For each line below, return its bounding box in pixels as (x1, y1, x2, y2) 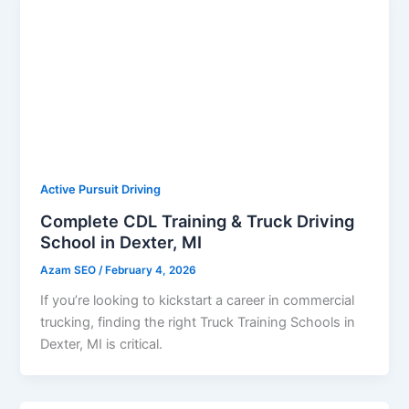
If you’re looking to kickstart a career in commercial (40, 291, 355, 309)
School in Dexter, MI (40, 231, 203, 252)
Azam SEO (40, 263, 100, 277)
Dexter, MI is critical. (40, 335, 163, 352)
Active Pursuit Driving (40, 183, 162, 197)
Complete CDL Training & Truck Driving (40, 210, 355, 231)
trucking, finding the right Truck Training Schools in (40, 313, 356, 330)
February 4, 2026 (105, 263, 197, 277)
